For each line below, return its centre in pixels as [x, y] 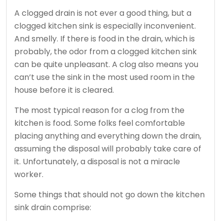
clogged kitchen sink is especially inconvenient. [105, 26]
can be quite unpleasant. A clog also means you [106, 65]
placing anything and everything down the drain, [108, 136]
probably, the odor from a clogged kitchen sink [106, 52]
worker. [29, 175]
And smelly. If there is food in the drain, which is [105, 39]
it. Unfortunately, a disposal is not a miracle [97, 162]
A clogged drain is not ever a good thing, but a [103, 13]
